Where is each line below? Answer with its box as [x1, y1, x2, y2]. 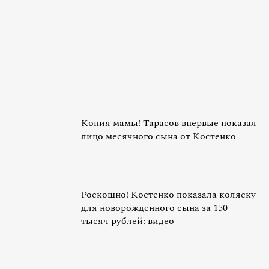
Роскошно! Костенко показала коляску [81, 187, 256, 202]
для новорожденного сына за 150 [81, 201, 228, 215]
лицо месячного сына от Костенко [81, 129, 236, 144]
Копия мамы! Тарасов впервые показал [81, 116, 256, 130]
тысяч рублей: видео [81, 214, 174, 228]
